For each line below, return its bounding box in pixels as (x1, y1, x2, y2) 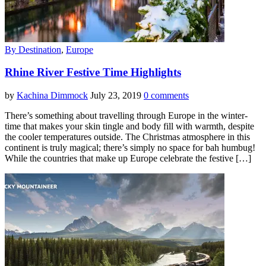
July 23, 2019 (90, 90, 141, 101)
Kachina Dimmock (17, 90, 88, 101)
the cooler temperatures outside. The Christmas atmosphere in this (5, 132, 250, 142)
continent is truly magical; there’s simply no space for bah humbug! (5, 142, 258, 153)
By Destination (5, 44, 61, 55)
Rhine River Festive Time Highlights (5, 66, 181, 79)
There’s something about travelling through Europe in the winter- (5, 110, 248, 121)
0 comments (144, 90, 189, 101)
